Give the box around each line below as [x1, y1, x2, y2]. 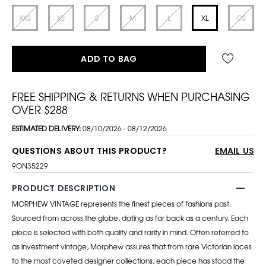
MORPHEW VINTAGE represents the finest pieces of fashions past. [12, 198, 231, 209]
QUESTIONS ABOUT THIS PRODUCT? [12, 144, 167, 157]
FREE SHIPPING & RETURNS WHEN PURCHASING [12, 88, 250, 104]
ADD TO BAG [81, 52, 137, 65]
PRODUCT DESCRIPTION [12, 182, 115, 194]
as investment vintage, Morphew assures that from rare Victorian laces [12, 240, 252, 252]
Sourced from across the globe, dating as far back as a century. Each [12, 212, 248, 223]
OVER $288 [12, 101, 68, 117]
